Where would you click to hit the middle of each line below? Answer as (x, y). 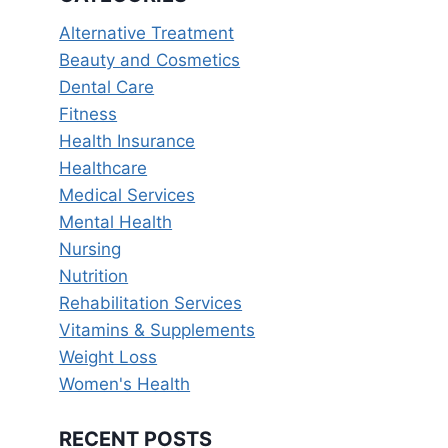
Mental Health (116, 222)
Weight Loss (108, 357)
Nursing (90, 249)
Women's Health (125, 384)
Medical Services (127, 195)
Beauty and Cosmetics (150, 60)
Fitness (88, 114)
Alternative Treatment (147, 33)
